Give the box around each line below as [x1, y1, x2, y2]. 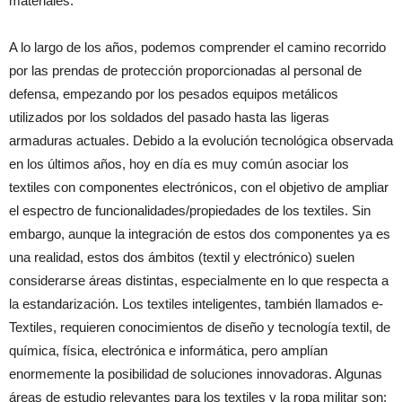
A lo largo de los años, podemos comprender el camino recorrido [9, 39, 386, 55]
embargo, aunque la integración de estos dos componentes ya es [9, 226, 390, 241]
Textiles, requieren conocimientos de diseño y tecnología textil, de [9, 319, 390, 335]
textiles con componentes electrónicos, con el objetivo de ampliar [9, 179, 389, 195]
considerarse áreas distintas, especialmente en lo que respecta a [9, 273, 389, 288]
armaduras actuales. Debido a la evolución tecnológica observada [9, 133, 393, 148]
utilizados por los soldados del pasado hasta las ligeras [9, 109, 329, 125]
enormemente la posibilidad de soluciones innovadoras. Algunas [9, 366, 382, 381]
